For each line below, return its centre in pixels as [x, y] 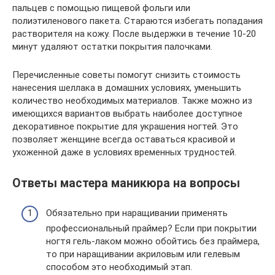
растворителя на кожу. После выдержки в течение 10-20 [134, 33]
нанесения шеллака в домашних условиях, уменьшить [127, 87]
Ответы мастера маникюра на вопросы [126, 183]
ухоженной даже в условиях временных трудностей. [124, 152]
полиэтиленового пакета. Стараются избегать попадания [137, 21]
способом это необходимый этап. [119, 267]
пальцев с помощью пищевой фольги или [101, 8]
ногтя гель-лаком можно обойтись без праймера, [153, 241]
